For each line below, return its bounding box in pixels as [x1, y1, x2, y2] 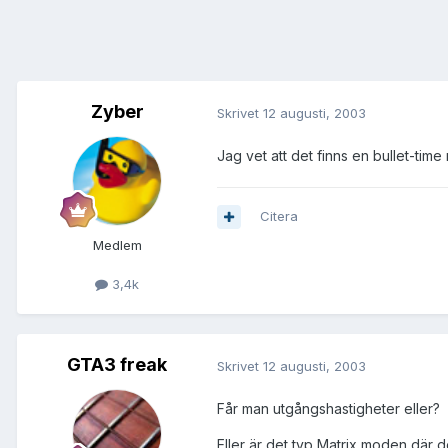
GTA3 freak [67, 354, 167, 376]
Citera [260, 208, 298, 225]
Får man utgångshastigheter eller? [217, 400, 440, 418]
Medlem [92, 237, 142, 254]
